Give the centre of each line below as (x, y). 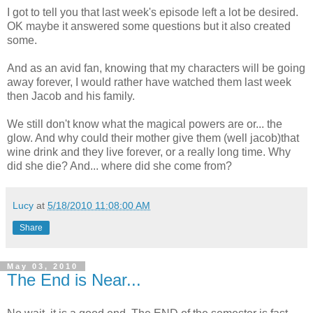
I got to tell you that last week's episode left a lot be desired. (153, 13)
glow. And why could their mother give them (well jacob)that (153, 138)
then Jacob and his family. (71, 96)
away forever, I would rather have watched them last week (149, 82)
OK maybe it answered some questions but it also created (149, 27)
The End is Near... (74, 280)
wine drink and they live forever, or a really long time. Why (149, 152)
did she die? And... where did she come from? (119, 166)
